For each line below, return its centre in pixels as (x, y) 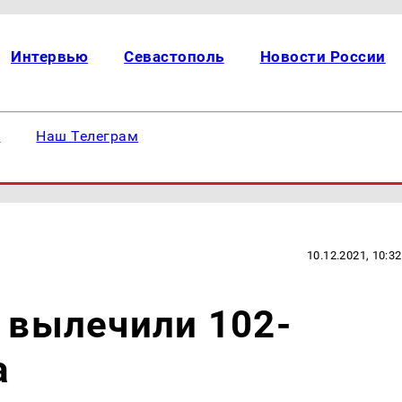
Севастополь (174, 57)
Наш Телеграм (87, 136)
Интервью (50, 57)
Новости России (323, 57)
